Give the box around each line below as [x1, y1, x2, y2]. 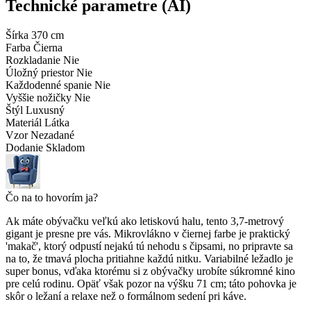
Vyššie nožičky [6, 91, 72, 103]
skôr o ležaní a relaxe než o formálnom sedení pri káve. [6, 289, 246, 302]
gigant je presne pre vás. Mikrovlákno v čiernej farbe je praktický [6, 227, 290, 239]
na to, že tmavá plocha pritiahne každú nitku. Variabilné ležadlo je [6, 252, 293, 264]
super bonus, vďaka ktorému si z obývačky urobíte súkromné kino [6, 264, 295, 277]
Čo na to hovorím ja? [6, 191, 98, 203]
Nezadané [31, 128, 74, 141]
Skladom [46, 141, 85, 153]
